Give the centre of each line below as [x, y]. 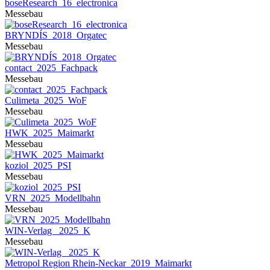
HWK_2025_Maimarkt [49, 133]
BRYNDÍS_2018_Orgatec [56, 35]
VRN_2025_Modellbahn [53, 198]
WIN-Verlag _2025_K [48, 231]
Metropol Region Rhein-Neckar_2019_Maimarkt [98, 263]
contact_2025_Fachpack [51, 68]
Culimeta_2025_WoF [46, 100]
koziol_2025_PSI [38, 165]
